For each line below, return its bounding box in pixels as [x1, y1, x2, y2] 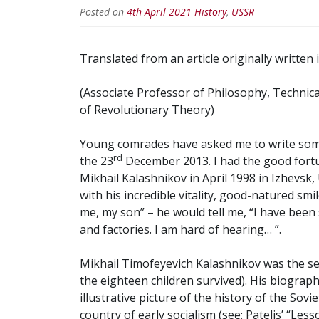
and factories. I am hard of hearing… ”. [80, 221, 281, 237]
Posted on [80, 4, 127, 19]
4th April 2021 [127, 4, 192, 19]
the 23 [80, 152, 113, 169]
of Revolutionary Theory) [80, 101, 217, 117]
